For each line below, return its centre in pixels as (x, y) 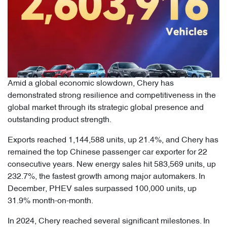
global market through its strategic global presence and (106, 108)
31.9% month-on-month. (50, 201)
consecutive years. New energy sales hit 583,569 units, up (112, 165)
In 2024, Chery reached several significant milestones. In (109, 222)
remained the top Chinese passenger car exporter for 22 (107, 153)
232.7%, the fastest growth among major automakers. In (106, 177)
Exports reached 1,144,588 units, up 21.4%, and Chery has (113, 141)
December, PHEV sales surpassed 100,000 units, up (102, 189)
